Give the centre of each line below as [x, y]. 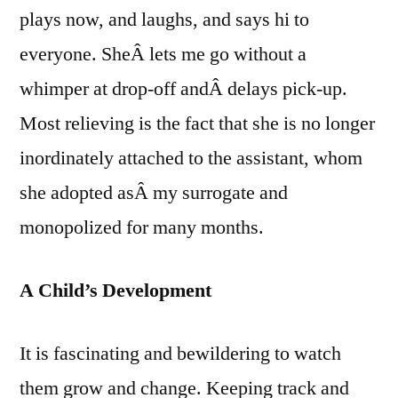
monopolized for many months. [142, 227]
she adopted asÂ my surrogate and [154, 192]
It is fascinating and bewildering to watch [180, 353]
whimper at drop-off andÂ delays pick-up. [183, 88]
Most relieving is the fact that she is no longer [197, 123]
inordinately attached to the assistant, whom [191, 158]
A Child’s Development [115, 290]
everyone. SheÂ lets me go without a [163, 54]
